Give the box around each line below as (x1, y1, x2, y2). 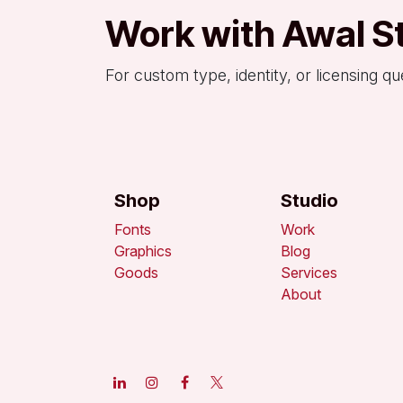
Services (281, 264, 337, 282)
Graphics (114, 242, 172, 260)
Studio (281, 190, 338, 211)
